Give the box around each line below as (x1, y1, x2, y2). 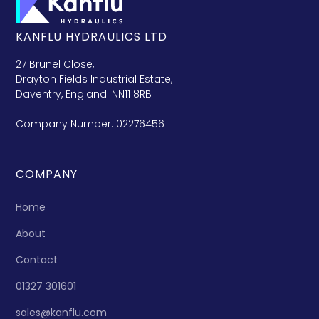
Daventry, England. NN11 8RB (16, 87, 152, 101)
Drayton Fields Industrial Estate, (16, 72, 173, 86)
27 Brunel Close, (16, 57, 95, 71)
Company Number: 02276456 (16, 117, 165, 131)
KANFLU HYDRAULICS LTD (16, 28, 168, 45)
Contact (16, 253, 58, 267)
